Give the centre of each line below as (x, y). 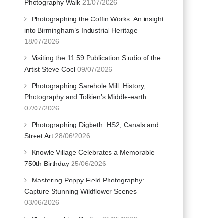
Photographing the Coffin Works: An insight (97, 19)
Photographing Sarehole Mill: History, (88, 86)
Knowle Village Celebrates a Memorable (93, 152)
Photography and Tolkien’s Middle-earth (85, 97)
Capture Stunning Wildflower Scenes (80, 191)
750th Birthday (46, 163)
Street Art (38, 136)
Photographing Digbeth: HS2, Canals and (95, 125)
